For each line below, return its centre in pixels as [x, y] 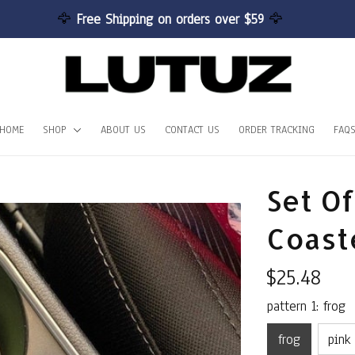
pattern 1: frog [306, 306]
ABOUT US [123, 130]
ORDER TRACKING [277, 130]
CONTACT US [192, 130]
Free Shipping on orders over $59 [172, 19]
